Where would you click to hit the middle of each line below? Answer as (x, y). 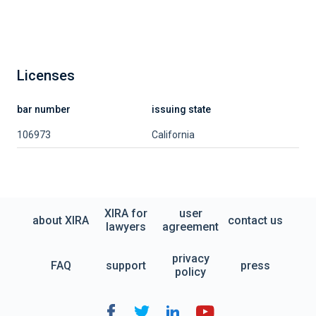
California (173, 135)
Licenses (46, 75)
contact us (255, 220)
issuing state (181, 109)
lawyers (126, 227)
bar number (44, 109)
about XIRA (61, 220)
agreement (190, 227)
